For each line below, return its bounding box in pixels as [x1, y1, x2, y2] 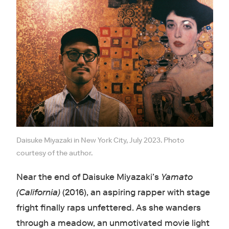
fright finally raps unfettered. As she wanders [16, 202, 201, 214]
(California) [16, 187, 60, 198]
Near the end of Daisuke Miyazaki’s [16, 172, 161, 183]
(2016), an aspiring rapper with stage [60, 187, 210, 198]
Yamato [161, 172, 193, 183]
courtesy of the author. [16, 148, 93, 158]
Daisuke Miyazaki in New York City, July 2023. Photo [16, 135, 185, 145]
